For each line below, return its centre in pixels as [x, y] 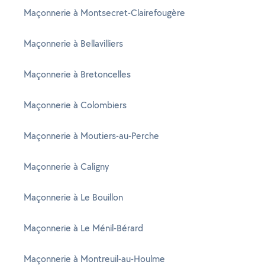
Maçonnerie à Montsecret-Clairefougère [104, 13]
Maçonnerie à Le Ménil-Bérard [83, 228]
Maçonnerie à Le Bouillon [73, 197]
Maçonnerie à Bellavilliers [73, 43]
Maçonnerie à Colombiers [75, 105]
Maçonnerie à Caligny [66, 167]
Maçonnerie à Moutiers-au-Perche [91, 136]
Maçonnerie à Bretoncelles [77, 74]
